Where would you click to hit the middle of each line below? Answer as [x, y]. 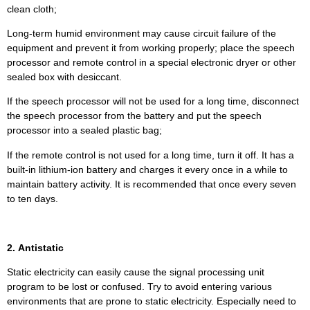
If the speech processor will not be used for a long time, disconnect [153, 101]
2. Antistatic [35, 247]
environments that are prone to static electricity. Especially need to [152, 301]
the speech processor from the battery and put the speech [134, 116]
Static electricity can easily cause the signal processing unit [136, 272]
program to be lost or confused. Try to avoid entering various [139, 287]
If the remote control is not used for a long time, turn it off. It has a [151, 155]
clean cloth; [32, 9]
